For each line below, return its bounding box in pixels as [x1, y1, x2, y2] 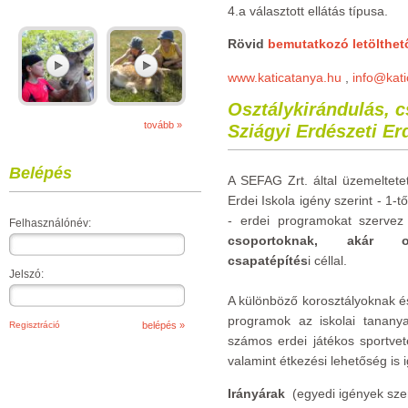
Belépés [9, 164, 72, 182]
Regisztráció [9, 320, 60, 330]
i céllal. [308, 253, 347, 268]
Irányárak [228, 386, 292, 401]
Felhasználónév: [9, 217, 91, 229]
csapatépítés [228, 253, 308, 268]
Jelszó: [9, 268, 44, 280]
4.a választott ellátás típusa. [228, 4, 388, 18]
